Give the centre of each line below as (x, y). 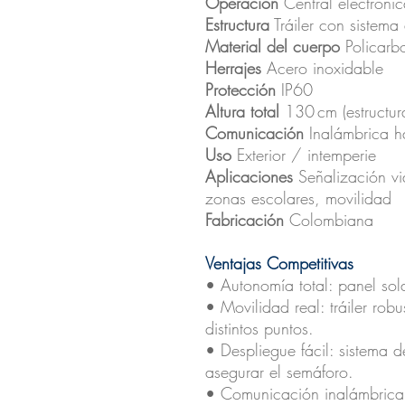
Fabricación (247, 220)
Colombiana (331, 220)
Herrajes (236, 68)
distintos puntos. (259, 329)
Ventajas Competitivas (279, 264)
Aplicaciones (252, 177)
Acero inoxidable (325, 68)
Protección (240, 90)
